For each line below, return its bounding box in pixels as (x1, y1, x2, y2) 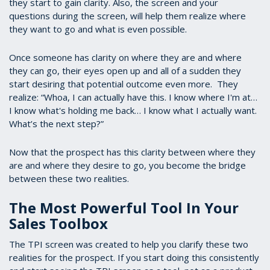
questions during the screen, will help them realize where (9, 10, 246, 22)
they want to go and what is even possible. (9, 23, 189, 36)
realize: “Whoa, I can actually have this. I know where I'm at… (9, 91, 257, 104)
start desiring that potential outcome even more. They (9, 78, 238, 90)
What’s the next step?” (9, 118, 104, 130)
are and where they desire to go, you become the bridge (9, 159, 246, 172)
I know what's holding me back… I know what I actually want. (9, 104, 257, 117)
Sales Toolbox (9, 213, 108, 234)
